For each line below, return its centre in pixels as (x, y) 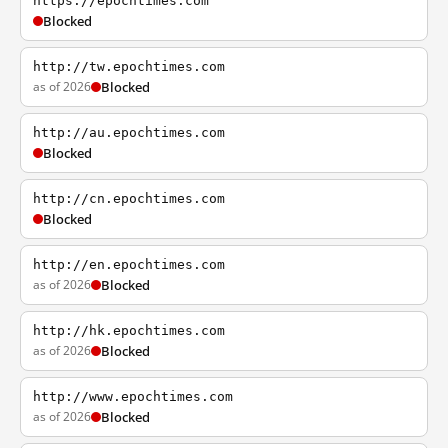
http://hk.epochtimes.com (129, 330)
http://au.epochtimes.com (129, 132)
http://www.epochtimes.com (133, 396)
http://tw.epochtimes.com (129, 66)
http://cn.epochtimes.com (129, 198)
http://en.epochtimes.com (129, 264)
